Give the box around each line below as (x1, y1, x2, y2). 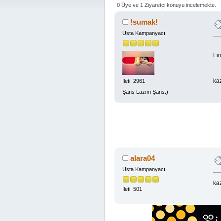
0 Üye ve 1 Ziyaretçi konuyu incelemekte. (117, 1, 217, 8)
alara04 (130, 153, 155, 162)
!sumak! (130, 17, 158, 26)
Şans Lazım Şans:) (122, 88, 168, 95)
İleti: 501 (122, 186, 142, 192)
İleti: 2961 (122, 78, 145, 84)
